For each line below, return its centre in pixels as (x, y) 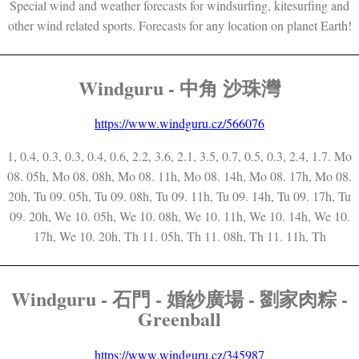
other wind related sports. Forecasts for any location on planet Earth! (179, 25)
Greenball (179, 319)
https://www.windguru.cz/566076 (179, 123)
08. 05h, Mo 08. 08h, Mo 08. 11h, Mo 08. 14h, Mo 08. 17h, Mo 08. (179, 176)
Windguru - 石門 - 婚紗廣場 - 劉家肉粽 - (179, 299)
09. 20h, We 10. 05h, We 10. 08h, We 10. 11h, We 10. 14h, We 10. (179, 216)
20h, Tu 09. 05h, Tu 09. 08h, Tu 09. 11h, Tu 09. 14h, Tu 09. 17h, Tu (179, 196)
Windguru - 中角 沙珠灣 (179, 87)
